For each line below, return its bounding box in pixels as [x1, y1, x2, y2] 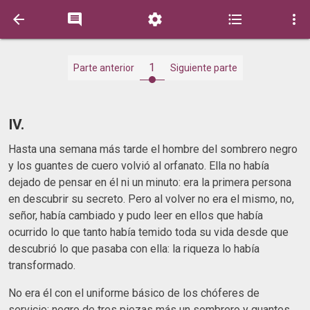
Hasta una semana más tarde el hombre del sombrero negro [8, 142, 298, 156]
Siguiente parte [170, 62, 237, 73]
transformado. [8, 258, 75, 272]
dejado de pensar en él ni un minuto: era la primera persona [8, 175, 291, 189]
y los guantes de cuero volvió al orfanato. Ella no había [8, 158, 269, 172]
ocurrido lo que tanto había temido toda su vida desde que [8, 225, 289, 239]
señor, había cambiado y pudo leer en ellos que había [8, 208, 263, 222]
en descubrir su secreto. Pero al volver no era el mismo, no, [8, 192, 294, 206]
